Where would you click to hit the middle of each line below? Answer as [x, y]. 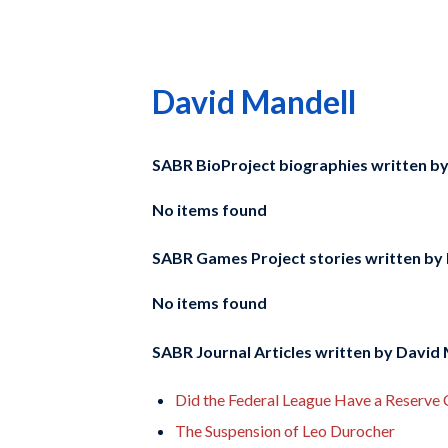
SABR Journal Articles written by [272, 351]
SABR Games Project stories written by [297, 258]
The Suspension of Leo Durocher [285, 430]
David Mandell [254, 101]
